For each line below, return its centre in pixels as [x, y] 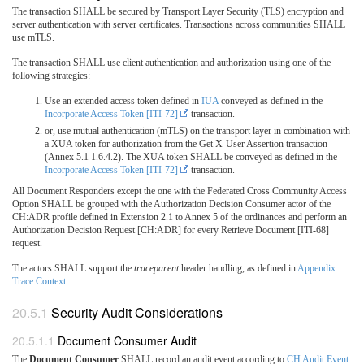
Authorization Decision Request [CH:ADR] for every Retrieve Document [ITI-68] [171, 230]
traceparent [156, 268]
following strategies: [51, 75]
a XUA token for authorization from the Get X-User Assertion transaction [186, 143]
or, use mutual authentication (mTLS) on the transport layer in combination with [197, 130]
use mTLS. [33, 37]
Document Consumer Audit [127, 340]
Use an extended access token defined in [123, 100]
